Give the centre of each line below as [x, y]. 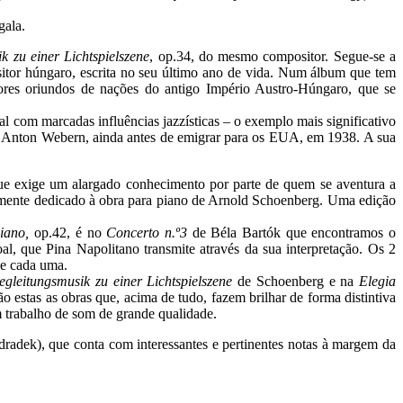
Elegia [378, 281]
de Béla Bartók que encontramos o [294, 232]
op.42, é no [71, 232]
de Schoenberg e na [296, 281]
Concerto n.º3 [149, 232]
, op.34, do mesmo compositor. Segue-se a [273, 56]
